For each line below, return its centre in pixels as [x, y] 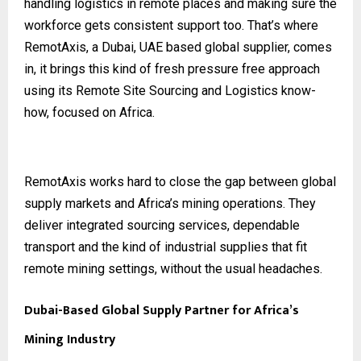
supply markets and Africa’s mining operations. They [170, 203]
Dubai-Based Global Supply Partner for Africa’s [162, 310]
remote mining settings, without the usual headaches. [173, 268]
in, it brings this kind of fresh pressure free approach [172, 68]
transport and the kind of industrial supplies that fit [166, 247]
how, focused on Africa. [89, 112]
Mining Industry [71, 339]
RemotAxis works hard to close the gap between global [180, 181]
